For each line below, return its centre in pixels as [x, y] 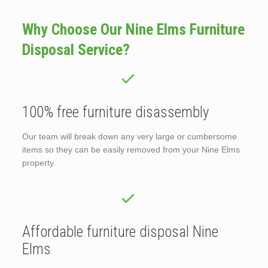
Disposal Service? [76, 50]
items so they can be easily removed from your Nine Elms [131, 149]
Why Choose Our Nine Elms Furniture [133, 30]
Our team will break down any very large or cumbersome [129, 136]
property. [39, 162]
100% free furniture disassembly [115, 112]
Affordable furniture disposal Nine [120, 232]
